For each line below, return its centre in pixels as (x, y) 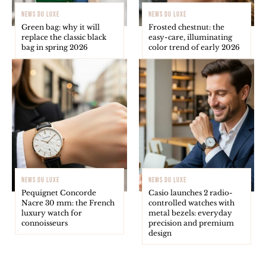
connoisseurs (45, 223)
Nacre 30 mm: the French (68, 202)
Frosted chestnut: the (186, 27)
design (160, 233)
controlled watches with (191, 202)
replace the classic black (64, 37)
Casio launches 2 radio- (191, 192)
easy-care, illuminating (190, 37)
